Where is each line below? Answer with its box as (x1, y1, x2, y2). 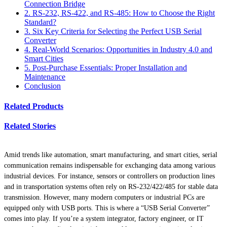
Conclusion (24, 82, 61, 91)
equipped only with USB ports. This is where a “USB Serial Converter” (4, 204, 210, 212)
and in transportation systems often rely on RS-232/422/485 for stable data (4, 183, 218, 191)
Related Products (4, 101, 63, 110)
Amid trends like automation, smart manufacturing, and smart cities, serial (4, 151, 217, 159)
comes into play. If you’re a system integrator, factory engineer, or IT (4, 215, 204, 223)
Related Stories (4, 121, 56, 130)
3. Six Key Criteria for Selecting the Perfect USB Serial (24, 27, 202, 36)
